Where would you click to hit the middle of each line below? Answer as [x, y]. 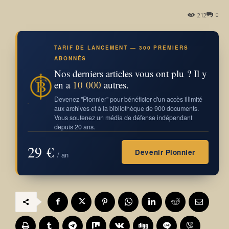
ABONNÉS [71, 58]
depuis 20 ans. [75, 127]
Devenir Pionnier [165, 152]
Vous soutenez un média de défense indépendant [123, 117]
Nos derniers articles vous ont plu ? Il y [131, 73]
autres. [115, 84]
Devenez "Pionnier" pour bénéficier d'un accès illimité [128, 99]
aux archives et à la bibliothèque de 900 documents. [127, 108]
